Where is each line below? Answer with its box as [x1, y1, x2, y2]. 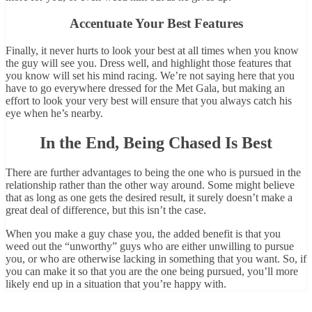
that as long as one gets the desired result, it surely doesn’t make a [6, 191, 292, 203]
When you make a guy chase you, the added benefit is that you [6, 227, 281, 240]
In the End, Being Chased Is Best [40, 134, 272, 153]
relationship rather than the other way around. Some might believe [6, 178, 295, 191]
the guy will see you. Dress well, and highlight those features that [6, 57, 291, 70]
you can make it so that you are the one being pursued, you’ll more [6, 265, 298, 277]
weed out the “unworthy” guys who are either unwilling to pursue [6, 240, 294, 252]
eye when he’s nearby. [6, 107, 103, 120]
